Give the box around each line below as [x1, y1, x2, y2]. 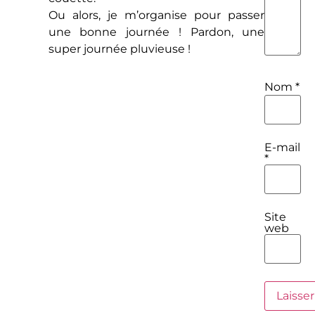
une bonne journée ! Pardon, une [48, 25, 265, 39]
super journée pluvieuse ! [48, 42, 191, 56]
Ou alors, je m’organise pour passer [48, 8, 265, 22]
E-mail [264, 141, 301, 155]
